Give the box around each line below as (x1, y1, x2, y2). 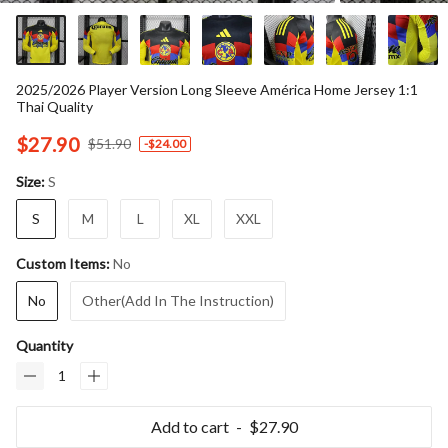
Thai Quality (16, 97, 93, 115)
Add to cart (150, 416, 229, 436)
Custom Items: (16, 255, 113, 273)
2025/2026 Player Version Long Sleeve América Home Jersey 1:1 (16, 80, 418, 98)
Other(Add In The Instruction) (82, 291, 274, 309)
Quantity (16, 336, 73, 354)
